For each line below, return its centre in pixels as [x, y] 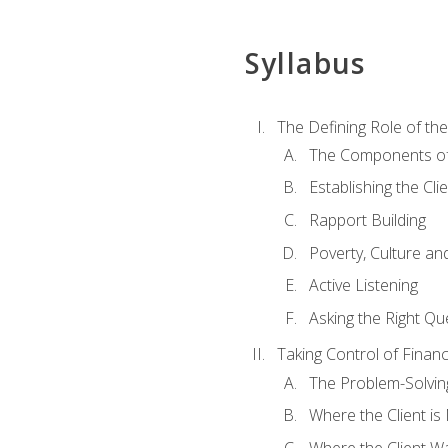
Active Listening [363, 285]
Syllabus [305, 63]
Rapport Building [367, 219]
